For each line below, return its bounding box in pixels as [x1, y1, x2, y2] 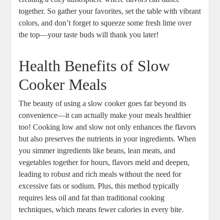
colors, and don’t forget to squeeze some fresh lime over [19, 19, 192, 27]
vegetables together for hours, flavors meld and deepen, [19, 158, 190, 167]
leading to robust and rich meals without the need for [19, 170, 182, 179]
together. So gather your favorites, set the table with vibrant [19, 7, 201, 16]
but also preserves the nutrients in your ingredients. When [19, 135, 196, 143]
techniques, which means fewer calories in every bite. [19, 205, 184, 214]
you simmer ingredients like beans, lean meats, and [19, 146, 176, 155]
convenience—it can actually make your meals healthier [19, 111, 192, 120]
